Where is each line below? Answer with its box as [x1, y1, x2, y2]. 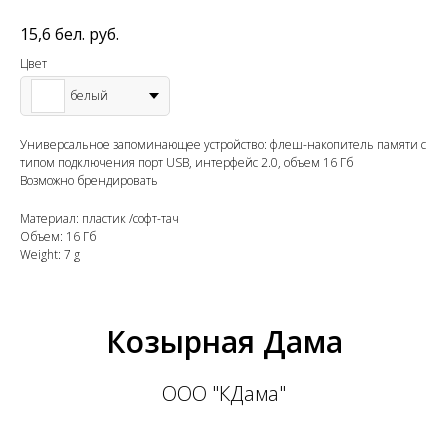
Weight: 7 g [20, 245, 80, 263]
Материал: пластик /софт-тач [20, 209, 179, 227]
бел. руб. [55, 22, 119, 45]
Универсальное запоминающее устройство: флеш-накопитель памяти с [20, 135, 426, 153]
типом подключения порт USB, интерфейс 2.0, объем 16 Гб [20, 153, 353, 171]
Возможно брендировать [20, 171, 158, 189]
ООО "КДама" [162, 379, 286, 407]
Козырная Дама [105, 320, 343, 362]
